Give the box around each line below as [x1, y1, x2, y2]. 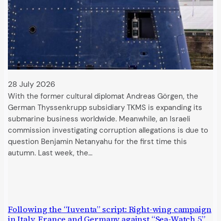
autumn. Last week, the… [8, 148, 92, 158]
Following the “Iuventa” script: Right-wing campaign [8, 204, 212, 216]
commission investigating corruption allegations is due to [8, 125, 208, 135]
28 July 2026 [8, 78, 55, 89]
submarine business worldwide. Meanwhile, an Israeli [8, 114, 190, 124]
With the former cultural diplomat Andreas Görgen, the [8, 91, 198, 101]
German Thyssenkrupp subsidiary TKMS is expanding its [8, 103, 202, 112]
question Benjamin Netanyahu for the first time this [8, 137, 187, 147]
